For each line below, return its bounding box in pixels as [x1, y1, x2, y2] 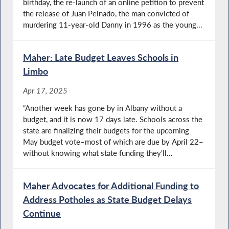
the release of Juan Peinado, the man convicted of [23, 9, 190, 18]
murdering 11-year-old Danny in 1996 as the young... [23, 20, 203, 30]
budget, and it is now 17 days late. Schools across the [23, 114, 203, 124]
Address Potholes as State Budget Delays [23, 193, 192, 205]
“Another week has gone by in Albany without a [23, 103, 182, 112]
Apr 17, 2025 [23, 85, 68, 95]
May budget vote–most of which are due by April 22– [23, 136, 204, 146]
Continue [23, 207, 61, 219]
